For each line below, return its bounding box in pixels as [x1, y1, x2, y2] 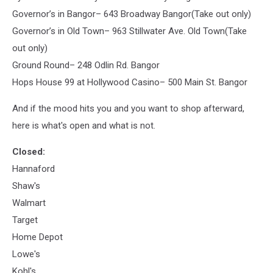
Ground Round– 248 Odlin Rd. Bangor [12, 59, 160, 71]
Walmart [12, 197, 46, 208]
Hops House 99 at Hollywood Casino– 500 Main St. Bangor [12, 76, 247, 88]
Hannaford [12, 163, 55, 174]
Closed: [12, 146, 45, 157]
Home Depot [12, 231, 63, 243]
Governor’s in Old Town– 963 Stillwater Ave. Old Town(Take [12, 25, 247, 37]
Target [12, 214, 38, 225]
